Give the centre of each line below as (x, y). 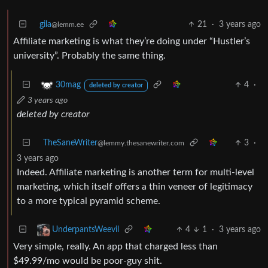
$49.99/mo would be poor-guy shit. (88, 261)
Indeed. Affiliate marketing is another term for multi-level (135, 172)
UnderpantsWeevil (86, 230)
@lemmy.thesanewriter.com (141, 143)
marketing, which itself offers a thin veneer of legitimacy (135, 186)
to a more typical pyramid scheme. (89, 201)
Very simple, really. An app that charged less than (115, 246)
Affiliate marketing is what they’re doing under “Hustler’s (132, 41)
